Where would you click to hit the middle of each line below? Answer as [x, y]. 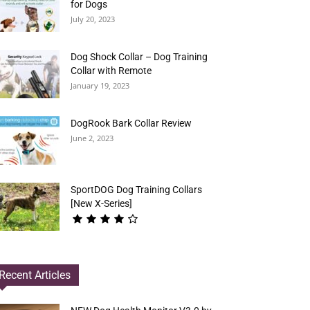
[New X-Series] [101, 203]
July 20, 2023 [93, 19]
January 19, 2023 [100, 85]
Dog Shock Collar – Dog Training [139, 57]
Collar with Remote [111, 71]
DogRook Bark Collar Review [131, 123]
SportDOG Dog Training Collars [136, 190]
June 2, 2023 [92, 138]
